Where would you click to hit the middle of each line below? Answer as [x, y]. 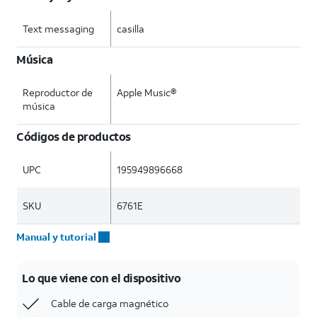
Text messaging [58, 29]
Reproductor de [58, 92]
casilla [131, 29]
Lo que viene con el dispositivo [102, 278]
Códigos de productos [74, 136]
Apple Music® [147, 92]
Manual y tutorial [57, 237]
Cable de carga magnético [110, 303]
